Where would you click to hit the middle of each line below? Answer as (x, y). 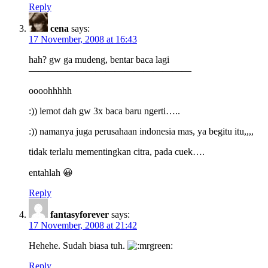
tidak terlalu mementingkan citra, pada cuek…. (117, 151)
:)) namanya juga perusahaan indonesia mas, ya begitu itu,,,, (141, 131)
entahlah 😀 (51, 172)
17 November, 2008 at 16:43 (83, 39)
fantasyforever (80, 214)
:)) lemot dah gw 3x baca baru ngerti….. (104, 111)
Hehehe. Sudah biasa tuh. (78, 245)
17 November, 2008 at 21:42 (83, 225)
